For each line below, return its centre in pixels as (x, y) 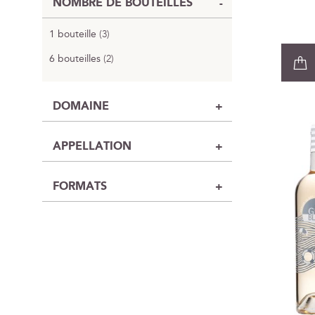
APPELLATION (92, 147)
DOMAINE (81, 107)
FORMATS (80, 187)
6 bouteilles (75, 59)
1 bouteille (73, 34)
